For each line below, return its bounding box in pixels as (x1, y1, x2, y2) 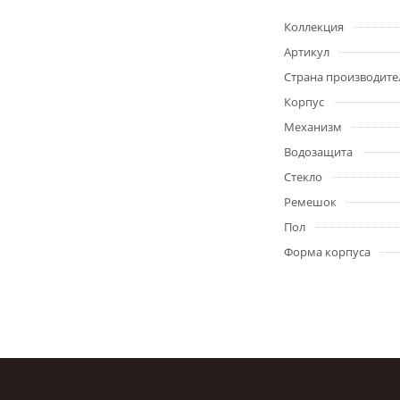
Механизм (284, 119, 342, 135)
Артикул (284, 44, 329, 60)
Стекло (284, 169, 322, 185)
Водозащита (284, 144, 353, 160)
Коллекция (284, 19, 344, 35)
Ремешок (284, 194, 337, 210)
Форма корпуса (284, 244, 371, 260)
